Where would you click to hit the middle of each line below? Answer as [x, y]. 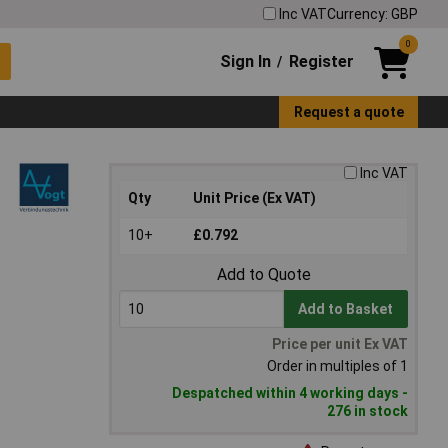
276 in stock [367, 411]
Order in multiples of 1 [337, 366]
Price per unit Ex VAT [340, 344]
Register [321, 61]
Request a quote [348, 111]
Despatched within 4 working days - [290, 393]
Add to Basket [346, 309]
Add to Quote [263, 275]
